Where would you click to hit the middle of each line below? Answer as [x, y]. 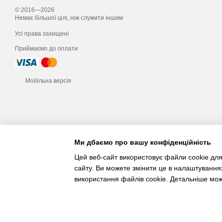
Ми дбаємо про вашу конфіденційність [143, 142]
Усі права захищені [42, 34]
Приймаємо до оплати [46, 49]
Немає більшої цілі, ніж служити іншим [69, 18]
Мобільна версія [48, 81]
